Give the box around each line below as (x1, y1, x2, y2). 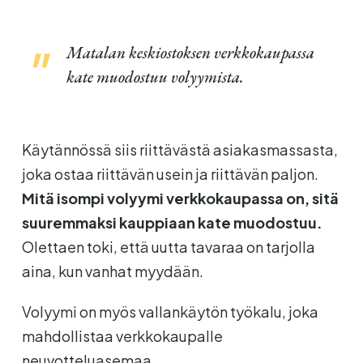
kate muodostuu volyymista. (66, 66, 244, 88)
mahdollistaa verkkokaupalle (21, 326, 223, 345)
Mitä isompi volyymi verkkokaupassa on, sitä (21, 188, 339, 207)
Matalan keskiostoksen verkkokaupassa (66, 41, 314, 63)
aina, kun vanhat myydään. (21, 261, 203, 280)
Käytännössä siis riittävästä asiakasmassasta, (21, 139, 338, 159)
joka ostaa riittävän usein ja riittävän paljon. (21, 164, 318, 183)
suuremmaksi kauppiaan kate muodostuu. (21, 212, 322, 232)
